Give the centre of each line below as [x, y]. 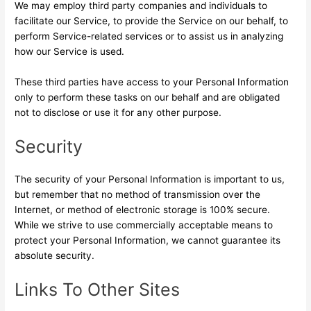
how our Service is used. [70, 52]
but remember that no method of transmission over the [138, 195]
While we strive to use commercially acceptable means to [144, 225]
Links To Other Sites [98, 289]
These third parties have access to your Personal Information [152, 82]
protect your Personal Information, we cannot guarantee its [148, 241]
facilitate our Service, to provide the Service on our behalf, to [152, 21]
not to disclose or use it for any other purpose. [118, 113]
